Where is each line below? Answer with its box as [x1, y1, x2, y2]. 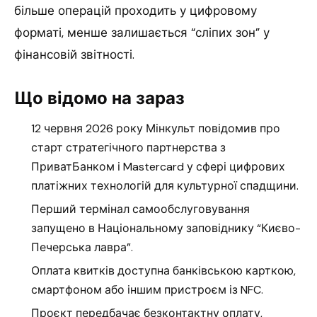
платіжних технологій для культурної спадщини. [31, 178, 299, 193]
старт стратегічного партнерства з [31, 139, 226, 155]
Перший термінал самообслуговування [31, 201, 250, 217]
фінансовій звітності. [14, 46, 134, 62]
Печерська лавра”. [31, 239, 133, 255]
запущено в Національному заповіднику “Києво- [31, 220, 301, 236]
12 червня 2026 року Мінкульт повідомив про [31, 120, 280, 136]
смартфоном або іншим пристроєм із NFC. [31, 282, 263, 297]
